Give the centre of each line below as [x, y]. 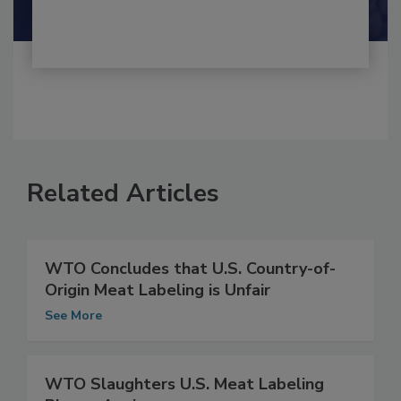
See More [73, 335]
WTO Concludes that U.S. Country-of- [190, 288]
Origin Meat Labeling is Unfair [158, 309]
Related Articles [123, 213]
